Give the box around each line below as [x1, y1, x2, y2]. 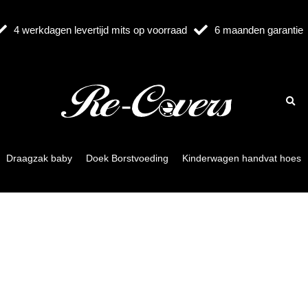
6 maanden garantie [214, 24, 303, 36]
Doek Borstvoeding [85, 153, 168, 164]
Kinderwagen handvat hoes [181, 153, 301, 164]
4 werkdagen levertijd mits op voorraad [14, 24, 188, 36]
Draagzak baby [5, 153, 72, 164]
